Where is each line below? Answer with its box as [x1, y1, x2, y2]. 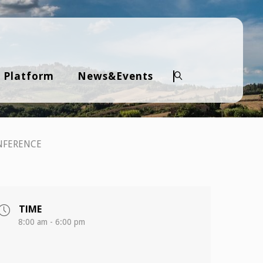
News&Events [77, 69, 153, 83]
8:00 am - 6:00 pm [18, 217, 85, 227]
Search [172, 114, 210, 128]
